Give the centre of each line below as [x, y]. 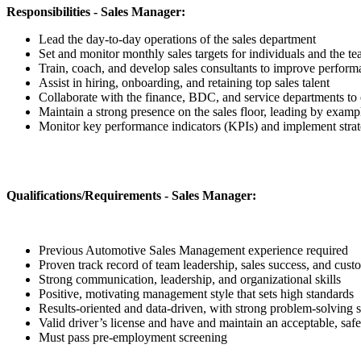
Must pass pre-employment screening [133, 337]
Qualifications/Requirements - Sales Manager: [131, 195]
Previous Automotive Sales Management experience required [195, 250]
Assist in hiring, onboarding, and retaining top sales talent [184, 82]
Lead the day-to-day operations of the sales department [177, 39]
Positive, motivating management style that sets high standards [196, 293]
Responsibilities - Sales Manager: [96, 11]
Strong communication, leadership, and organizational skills [190, 279]
